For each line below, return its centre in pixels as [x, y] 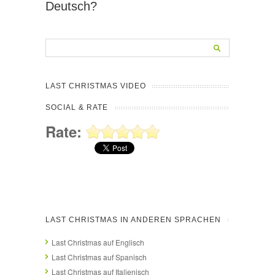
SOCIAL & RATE [77, 107]
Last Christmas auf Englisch [98, 242]
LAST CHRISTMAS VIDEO [96, 86]
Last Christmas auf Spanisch [99, 257]
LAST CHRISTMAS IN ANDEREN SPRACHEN [133, 219]
